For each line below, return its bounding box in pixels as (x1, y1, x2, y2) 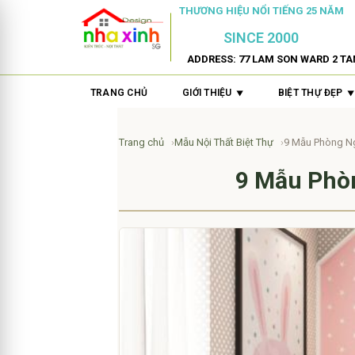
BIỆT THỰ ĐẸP (277, 87, 343, 98)
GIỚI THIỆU (182, 87, 232, 98)
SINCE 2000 (223, 29, 300, 47)
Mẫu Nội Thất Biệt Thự (174, 136, 273, 148)
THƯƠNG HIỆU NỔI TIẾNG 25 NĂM (178, 5, 344, 17)
